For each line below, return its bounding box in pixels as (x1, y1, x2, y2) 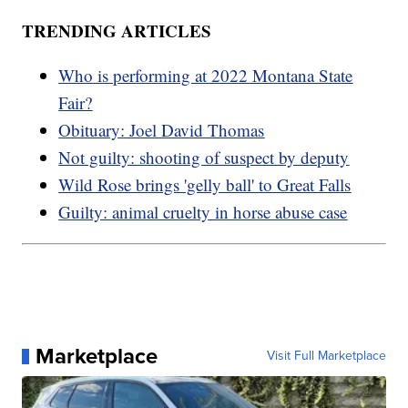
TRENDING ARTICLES (22, 18, 212, 44)
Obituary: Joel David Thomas (58, 118, 265, 142)
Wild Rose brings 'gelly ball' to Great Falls (58, 173, 352, 197)
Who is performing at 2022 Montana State (58, 64, 353, 87)
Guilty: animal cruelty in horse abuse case (58, 200, 348, 224)
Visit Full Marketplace (266, 346, 386, 366)
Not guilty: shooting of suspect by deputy (58, 146, 350, 169)
